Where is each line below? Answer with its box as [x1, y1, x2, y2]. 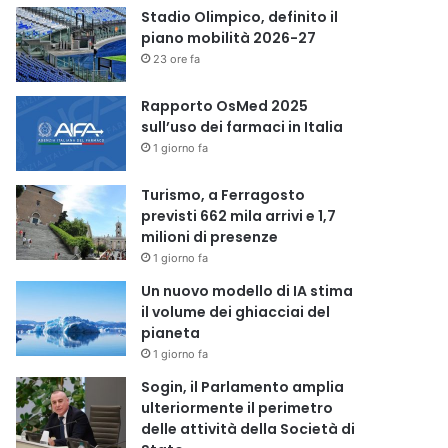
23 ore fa [153, 52, 201, 66]
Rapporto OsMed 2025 [141, 96, 309, 116]
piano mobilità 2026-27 [141, 28, 317, 48]
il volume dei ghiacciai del [141, 302, 331, 322]
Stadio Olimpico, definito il [141, 7, 339, 27]
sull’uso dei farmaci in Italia [141, 117, 344, 137]
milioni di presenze [141, 227, 279, 247]
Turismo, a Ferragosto [141, 185, 306, 205]
